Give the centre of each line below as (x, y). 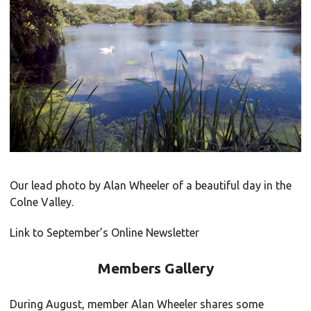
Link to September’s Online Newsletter (104, 232)
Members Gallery (155, 268)
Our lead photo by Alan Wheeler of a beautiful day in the (151, 185)
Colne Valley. (42, 202)
